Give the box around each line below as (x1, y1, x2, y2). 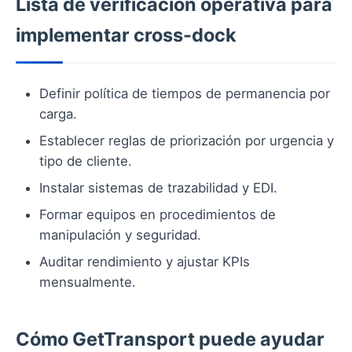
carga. (39, 106, 77, 123)
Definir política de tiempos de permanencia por (39, 86, 330, 102)
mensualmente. (39, 274, 136, 291)
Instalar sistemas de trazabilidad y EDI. (39, 180, 277, 196)
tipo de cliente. (39, 153, 132, 170)
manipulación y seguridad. (39, 227, 201, 244)
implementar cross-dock (16, 24, 236, 47)
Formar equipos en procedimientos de (39, 207, 276, 223)
